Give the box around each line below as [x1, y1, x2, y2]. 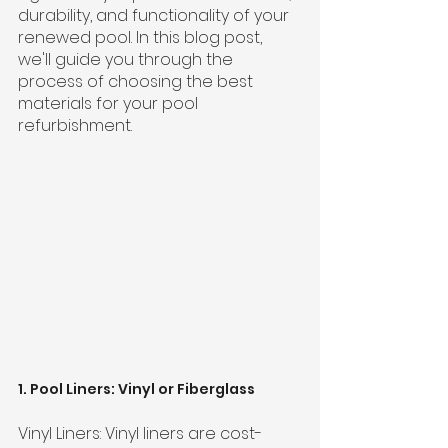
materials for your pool [18, 92, 202, 115]
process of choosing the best [18, 70, 257, 93]
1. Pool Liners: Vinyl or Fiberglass [18, 378, 255, 399]
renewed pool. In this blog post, [18, 26, 266, 49]
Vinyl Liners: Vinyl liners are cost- [18, 421, 262, 445]
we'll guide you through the [18, 48, 237, 71]
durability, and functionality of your [18, 4, 293, 27]
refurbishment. [18, 114, 132, 137]
